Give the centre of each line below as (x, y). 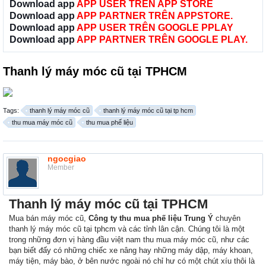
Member (61, 168)
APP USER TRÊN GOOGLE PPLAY (155, 28)
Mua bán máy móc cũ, (49, 218)
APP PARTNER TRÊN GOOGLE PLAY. (162, 40)
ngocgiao (67, 159)
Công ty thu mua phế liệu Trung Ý (151, 218)
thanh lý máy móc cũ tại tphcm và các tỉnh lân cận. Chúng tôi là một (127, 229)
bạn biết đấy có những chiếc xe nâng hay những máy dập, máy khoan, (131, 251)
